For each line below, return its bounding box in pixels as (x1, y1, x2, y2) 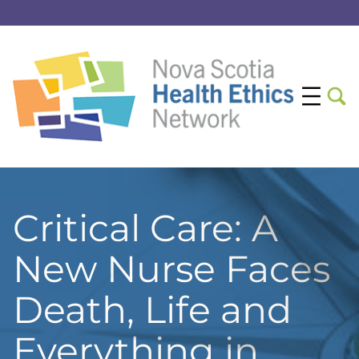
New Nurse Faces (13, 245, 330, 292)
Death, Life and (13, 286, 292, 333)
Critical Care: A (13, 204, 278, 251)
